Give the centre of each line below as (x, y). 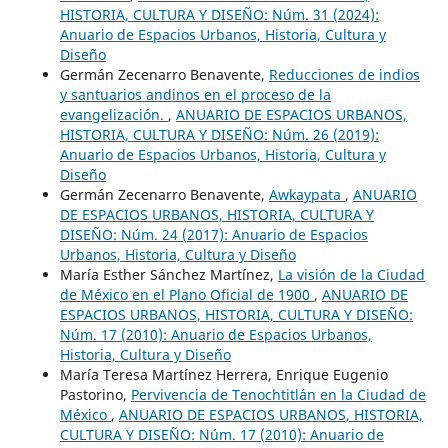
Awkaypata (306, 194)
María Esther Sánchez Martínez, (168, 274)
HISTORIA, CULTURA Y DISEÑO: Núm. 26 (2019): (219, 134)
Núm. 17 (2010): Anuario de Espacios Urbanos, (215, 334)
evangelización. (113, 114)
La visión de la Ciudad (351, 274)
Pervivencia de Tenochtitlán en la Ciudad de (278, 394)
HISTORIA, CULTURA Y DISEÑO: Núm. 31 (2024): (219, 14)
